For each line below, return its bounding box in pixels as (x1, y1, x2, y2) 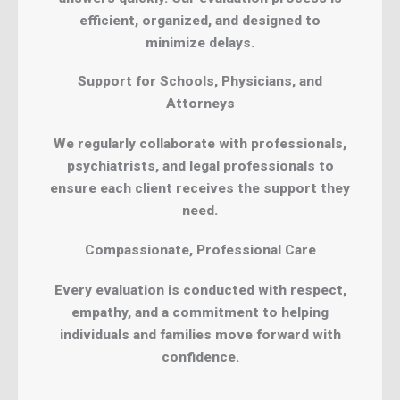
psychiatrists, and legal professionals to (66, 158, 334, 175)
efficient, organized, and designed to (79, 12, 321, 29)
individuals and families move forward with (59, 326, 341, 343)
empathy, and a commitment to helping (71, 304, 329, 321)
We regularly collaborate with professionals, (54, 136, 346, 153)
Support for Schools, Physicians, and (78, 73, 322, 90)
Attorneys (165, 96, 235, 112)
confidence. (161, 348, 239, 365)
